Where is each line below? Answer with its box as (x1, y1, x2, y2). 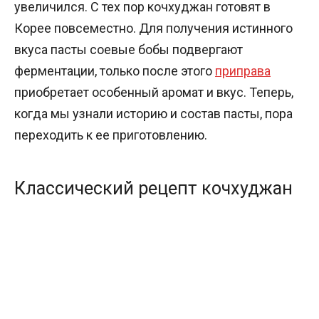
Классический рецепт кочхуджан (14, 178, 293, 199)
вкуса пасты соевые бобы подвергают (14, 41, 243, 57)
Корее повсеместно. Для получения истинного (14, 20, 293, 36)
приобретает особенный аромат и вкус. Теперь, (14, 84, 293, 100)
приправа (215, 63, 271, 78)
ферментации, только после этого (14, 63, 215, 78)
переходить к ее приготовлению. (14, 127, 207, 142)
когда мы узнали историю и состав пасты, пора (14, 105, 293, 121)
